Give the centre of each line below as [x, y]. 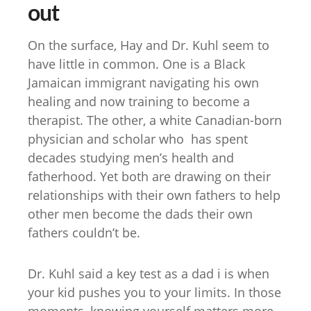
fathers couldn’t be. [84, 233]
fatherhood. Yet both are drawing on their [149, 177]
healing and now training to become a [139, 102]
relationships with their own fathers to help [154, 195]
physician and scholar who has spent [138, 139]
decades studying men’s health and [131, 158]
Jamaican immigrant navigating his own [143, 83]
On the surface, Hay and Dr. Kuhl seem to [149, 45]
